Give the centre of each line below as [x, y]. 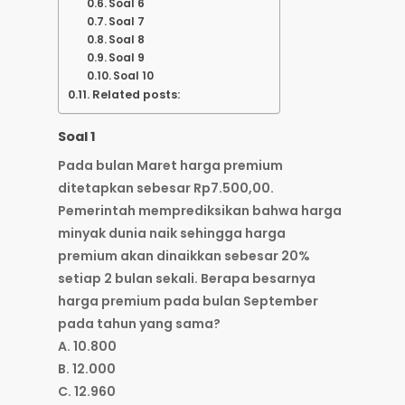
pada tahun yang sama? [139, 324]
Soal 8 [127, 40]
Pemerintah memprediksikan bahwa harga [200, 211]
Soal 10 [134, 76]
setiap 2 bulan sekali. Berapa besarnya [187, 279]
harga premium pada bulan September [188, 301]
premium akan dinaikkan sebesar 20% [184, 256]
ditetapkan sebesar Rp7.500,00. [166, 188]
